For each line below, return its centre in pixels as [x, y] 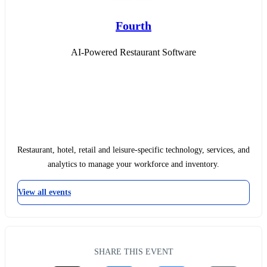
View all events [44, 193]
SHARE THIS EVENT [133, 252]
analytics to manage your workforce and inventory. [133, 164]
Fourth [133, 26]
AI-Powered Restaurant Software [133, 52]
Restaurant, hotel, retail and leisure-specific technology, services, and [133, 150]
